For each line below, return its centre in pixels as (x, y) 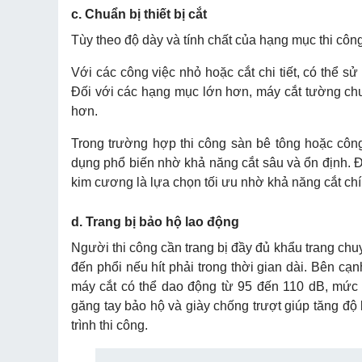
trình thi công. (109, 325)
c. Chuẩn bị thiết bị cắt (139, 14)
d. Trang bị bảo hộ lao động (157, 222)
